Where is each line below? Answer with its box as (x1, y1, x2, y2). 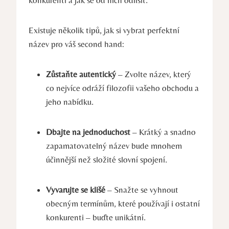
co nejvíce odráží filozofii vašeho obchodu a (46, 83, 199, 94)
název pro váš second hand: (29, 39, 124, 50)
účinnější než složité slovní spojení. (46, 154, 167, 165)
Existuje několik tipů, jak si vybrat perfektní (29, 25, 179, 36)
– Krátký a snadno (130, 127, 196, 138)
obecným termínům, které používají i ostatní (46, 198, 200, 209)
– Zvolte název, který (116, 69, 191, 80)
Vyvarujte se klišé (46, 185, 105, 195)
